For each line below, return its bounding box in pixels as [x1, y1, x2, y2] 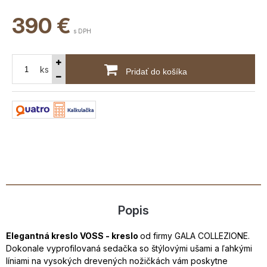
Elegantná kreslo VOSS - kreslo [6, 231, 140, 241]
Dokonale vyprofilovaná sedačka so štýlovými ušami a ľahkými [6, 243, 252, 254]
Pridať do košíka [123, 67, 187, 77]
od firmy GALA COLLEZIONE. [140, 231, 250, 241]
